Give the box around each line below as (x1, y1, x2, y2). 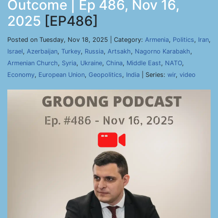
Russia (85, 48, 104, 55)
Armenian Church (7, 59, 58, 67)
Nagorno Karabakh (135, 48, 190, 55)
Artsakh (108, 48, 131, 55)
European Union (38, 71, 85, 78)
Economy (7, 71, 35, 78)
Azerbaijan (27, 48, 57, 55)
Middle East (127, 59, 161, 67)
